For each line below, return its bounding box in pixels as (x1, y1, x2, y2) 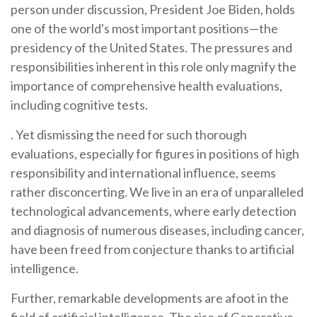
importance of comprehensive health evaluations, (11, 77, 282, 93)
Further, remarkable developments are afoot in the (11, 289, 289, 306)
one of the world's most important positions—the (11, 20, 278, 36)
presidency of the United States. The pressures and (11, 39, 292, 55)
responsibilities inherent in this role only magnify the (11, 58, 296, 74)
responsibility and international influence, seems (11, 164, 276, 180)
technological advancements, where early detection (11, 202, 296, 219)
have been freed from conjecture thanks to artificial (11, 241, 294, 257)
